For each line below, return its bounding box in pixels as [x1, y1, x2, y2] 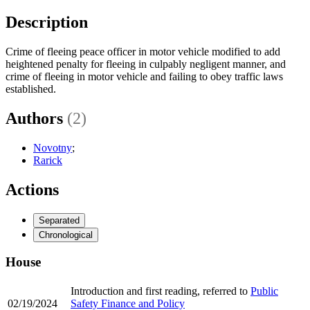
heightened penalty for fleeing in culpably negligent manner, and [6, 57, 286, 70]
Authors [6, 109, 67, 127]
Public [250, 284, 278, 297]
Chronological [39, 229, 93, 240]
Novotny [33, 141, 72, 154]
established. [6, 82, 56, 95]
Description [6, 12, 88, 31]
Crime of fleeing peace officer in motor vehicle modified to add [6, 45, 280, 57]
